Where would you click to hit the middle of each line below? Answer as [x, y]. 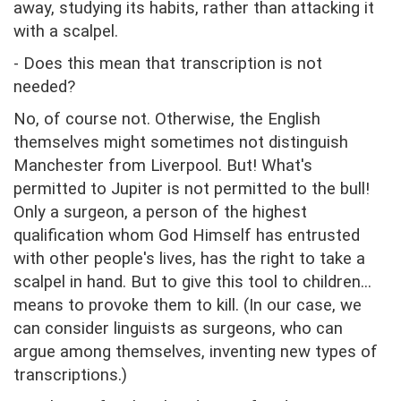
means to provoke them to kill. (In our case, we [188, 306]
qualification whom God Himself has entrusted [187, 236]
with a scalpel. [66, 32]
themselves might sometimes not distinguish [181, 143]
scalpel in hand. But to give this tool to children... [192, 282]
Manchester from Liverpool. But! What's [163, 166]
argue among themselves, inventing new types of [196, 352]
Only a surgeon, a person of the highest [160, 213]
